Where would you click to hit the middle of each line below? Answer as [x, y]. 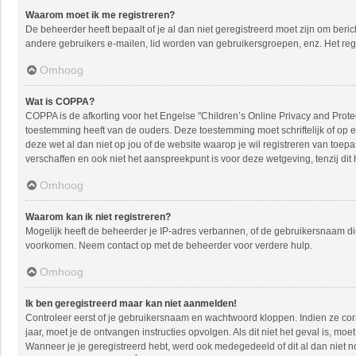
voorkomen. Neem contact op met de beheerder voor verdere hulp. [169, 246]
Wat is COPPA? [60, 102]
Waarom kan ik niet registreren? [98, 217]
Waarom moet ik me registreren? [100, 15]
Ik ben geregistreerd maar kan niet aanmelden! [131, 304]
